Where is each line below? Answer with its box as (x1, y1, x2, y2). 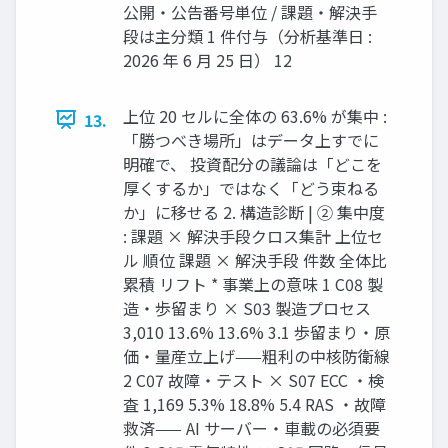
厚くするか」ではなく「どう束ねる (123, 175, 379, 200)
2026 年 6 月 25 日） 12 (123, 47, 292, 72)
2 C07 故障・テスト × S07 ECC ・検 (123, 367, 384, 392)
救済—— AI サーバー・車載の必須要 (123, 415, 380, 440)
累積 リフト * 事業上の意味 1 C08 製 (123, 271, 383, 296)
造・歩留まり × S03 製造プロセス (123, 295, 371, 320)
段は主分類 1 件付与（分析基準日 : (123, 23, 372, 48)
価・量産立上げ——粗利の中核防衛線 (123, 343, 390, 368)
